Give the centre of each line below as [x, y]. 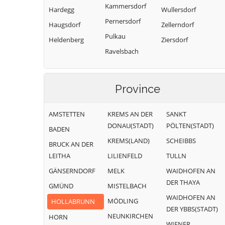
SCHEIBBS [181, 141]
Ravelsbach [122, 51]
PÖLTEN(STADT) [190, 126]
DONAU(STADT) [131, 126]
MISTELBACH [127, 186]
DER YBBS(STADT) [192, 209]
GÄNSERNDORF [72, 171]
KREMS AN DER [130, 114]
